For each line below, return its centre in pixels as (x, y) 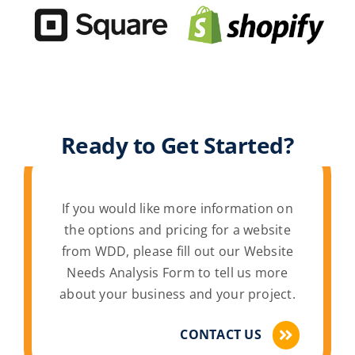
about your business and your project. (177, 294)
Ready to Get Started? (177, 145)
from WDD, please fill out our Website (177, 251)
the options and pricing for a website (177, 229)
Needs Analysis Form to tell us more (177, 272)
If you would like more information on (177, 208)
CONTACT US (221, 335)
